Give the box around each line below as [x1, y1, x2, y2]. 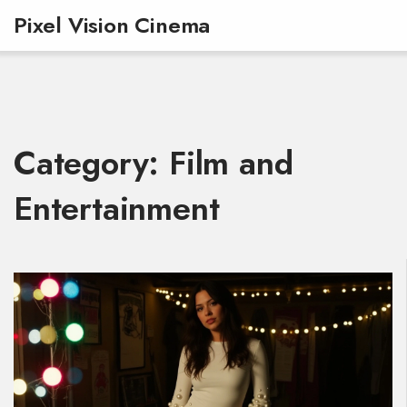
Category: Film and [14, 139, 293, 187]
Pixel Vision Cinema [14, 9, 211, 41]
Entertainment [14, 184, 220, 233]
